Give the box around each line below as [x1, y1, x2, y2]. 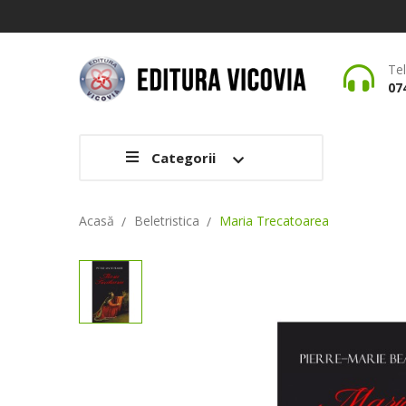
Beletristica [133, 212, 199, 229]
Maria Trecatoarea [218, 212, 329, 229]
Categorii [151, 149, 216, 167]
